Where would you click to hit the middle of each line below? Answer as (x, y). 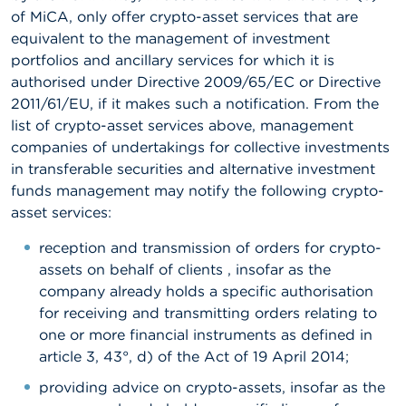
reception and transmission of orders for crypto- (210, 247)
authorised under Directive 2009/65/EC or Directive (196, 82)
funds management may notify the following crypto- (198, 190)
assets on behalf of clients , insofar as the (185, 269)
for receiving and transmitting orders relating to (208, 313)
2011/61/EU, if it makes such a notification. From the (195, 103)
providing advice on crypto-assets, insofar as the (212, 387)
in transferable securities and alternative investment (193, 169)
